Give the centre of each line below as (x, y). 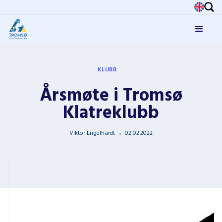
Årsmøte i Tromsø (111, 96)
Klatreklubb (111, 113)
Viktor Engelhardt (92, 133)
